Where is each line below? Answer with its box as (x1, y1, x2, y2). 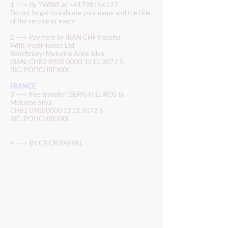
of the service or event (10, 17, 75, 25)
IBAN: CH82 (10, 58, 48, 66)
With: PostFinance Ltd (10, 41, 74, 49)
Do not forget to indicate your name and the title (10, 9, 151, 17)
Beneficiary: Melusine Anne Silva (10, 49, 104, 58)
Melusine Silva (10, 98, 52, 106)
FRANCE (10, 82, 39, 90)
